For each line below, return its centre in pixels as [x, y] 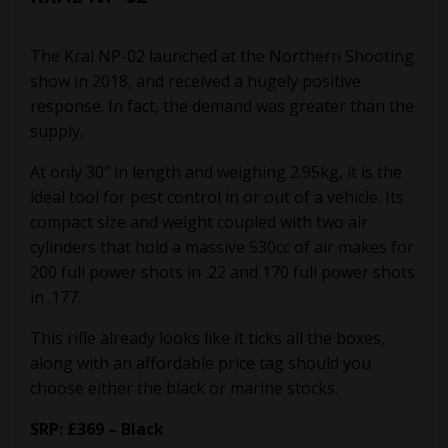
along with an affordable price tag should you [200, 363]
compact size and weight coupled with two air [199, 222]
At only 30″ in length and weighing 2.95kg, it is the [216, 172]
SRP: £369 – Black [99, 429]
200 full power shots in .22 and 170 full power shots [222, 272]
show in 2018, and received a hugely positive [195, 81]
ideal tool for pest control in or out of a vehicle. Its [217, 197]
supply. [56, 131]
